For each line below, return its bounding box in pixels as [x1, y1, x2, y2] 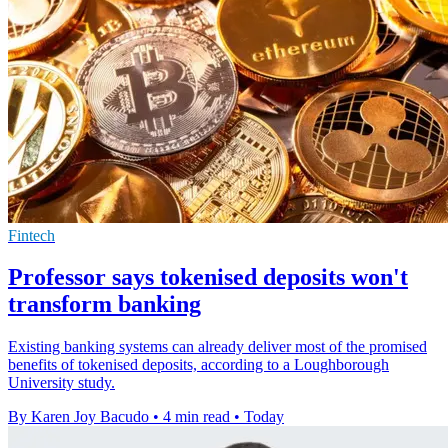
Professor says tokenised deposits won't [8, 264, 408, 291]
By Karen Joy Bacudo [8, 408, 149, 426]
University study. [8, 374, 115, 392]
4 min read [163, 408, 230, 426]
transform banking [8, 291, 201, 318]
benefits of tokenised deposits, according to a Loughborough [8, 356, 389, 374]
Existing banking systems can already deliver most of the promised [8, 338, 427, 356]
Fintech [8, 226, 55, 244]
